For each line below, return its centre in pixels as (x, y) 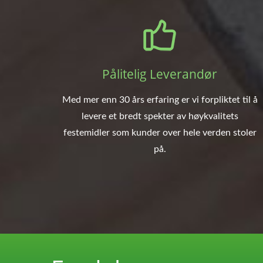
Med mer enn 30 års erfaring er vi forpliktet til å (160, 100)
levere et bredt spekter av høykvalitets (160, 116)
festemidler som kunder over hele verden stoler (160, 132)
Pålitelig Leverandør (160, 74)
